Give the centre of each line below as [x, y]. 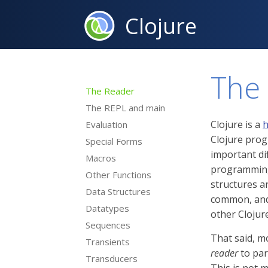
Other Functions [118, 175]
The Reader [110, 91]
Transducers [112, 258]
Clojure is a [237, 124]
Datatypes [107, 208]
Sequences [108, 225]
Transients [108, 242]
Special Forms [114, 141]
